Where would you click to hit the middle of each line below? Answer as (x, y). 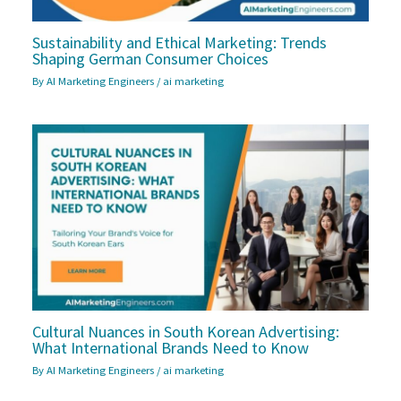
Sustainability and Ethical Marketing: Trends (180, 42)
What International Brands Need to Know (171, 347)
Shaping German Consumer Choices (151, 58)
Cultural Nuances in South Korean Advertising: (186, 331)
